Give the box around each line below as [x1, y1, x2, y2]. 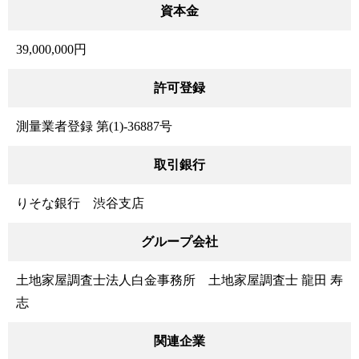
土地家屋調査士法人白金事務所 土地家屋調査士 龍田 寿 [16, 272, 343, 287]
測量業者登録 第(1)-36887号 [16, 119, 172, 133]
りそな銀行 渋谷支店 [16, 196, 144, 210]
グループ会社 [141, 234, 218, 248]
